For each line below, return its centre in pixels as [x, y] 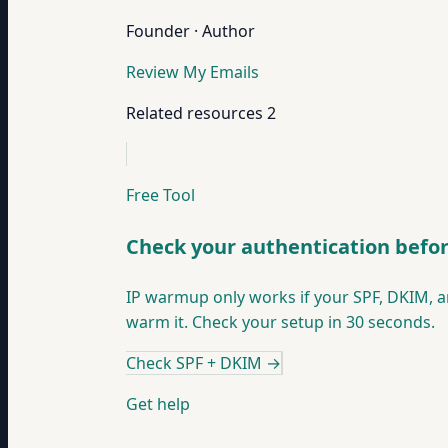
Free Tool [160, 195]
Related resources [194, 113]
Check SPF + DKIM [194, 363]
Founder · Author [190, 31]
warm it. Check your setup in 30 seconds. [280, 322]
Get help [158, 404]
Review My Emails [192, 72]
